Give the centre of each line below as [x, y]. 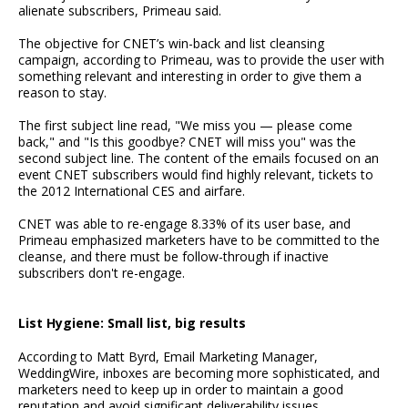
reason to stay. [62, 93]
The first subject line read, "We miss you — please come [185, 126]
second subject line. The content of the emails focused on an [199, 158]
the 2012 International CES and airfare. [132, 191]
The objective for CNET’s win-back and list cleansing [171, 44]
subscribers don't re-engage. [102, 273]
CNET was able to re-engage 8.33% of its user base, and [184, 224]
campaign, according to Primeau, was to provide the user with [201, 60]
